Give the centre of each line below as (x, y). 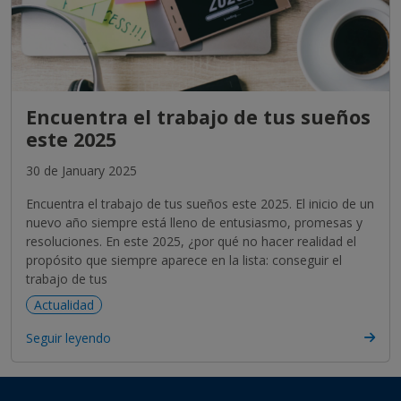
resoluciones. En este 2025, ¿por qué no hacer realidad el (191, 241)
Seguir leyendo (68, 337)
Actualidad (64, 304)
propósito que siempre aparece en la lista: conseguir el (184, 260)
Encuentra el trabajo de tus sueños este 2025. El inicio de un (200, 203)
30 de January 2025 (81, 170)
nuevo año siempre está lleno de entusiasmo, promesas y (194, 222)
